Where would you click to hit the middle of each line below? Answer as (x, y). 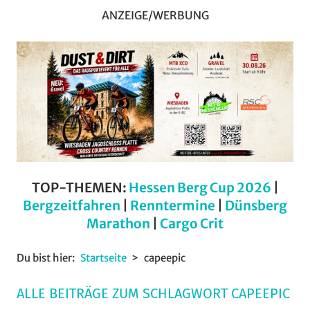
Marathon (118, 223)
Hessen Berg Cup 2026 (200, 187)
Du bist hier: (46, 257)
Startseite (103, 257)
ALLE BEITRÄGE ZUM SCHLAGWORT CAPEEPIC (153, 293)
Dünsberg (256, 205)
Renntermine (173, 205)
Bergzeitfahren (72, 205)
